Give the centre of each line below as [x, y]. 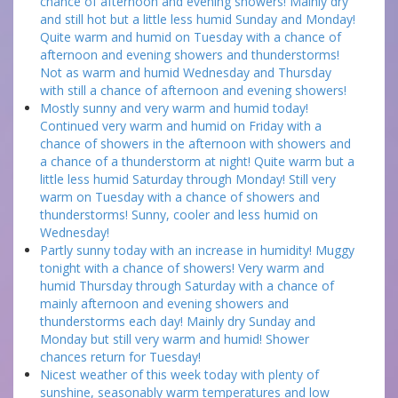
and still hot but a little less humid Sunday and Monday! [198, 19]
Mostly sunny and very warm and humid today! [174, 108]
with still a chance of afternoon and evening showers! [193, 90]
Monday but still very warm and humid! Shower [175, 339]
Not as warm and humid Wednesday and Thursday [186, 72]
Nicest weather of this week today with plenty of [179, 374]
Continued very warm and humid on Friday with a [181, 126]
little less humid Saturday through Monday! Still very [188, 179]
